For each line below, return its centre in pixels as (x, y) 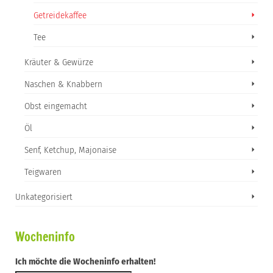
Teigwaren (43, 172)
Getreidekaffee (60, 15)
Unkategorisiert (44, 197)
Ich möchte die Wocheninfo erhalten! (85, 261)
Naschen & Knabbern (63, 84)
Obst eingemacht (56, 106)
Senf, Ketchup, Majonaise (70, 150)
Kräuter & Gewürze (59, 62)
